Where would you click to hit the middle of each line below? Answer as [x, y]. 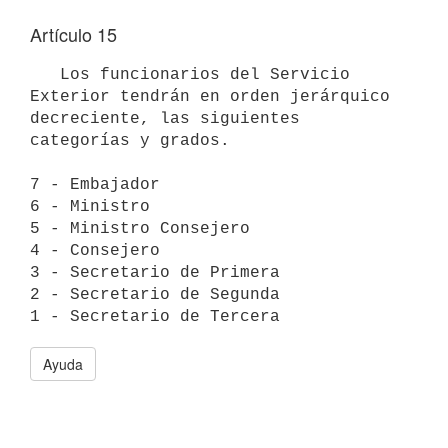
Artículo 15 [73, 34]
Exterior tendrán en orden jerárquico [210, 96]
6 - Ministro [90, 206]
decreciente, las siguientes [165, 118]
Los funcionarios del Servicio [45, 74]
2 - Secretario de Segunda [155, 294]
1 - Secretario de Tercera [155, 316]
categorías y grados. [130, 140]
